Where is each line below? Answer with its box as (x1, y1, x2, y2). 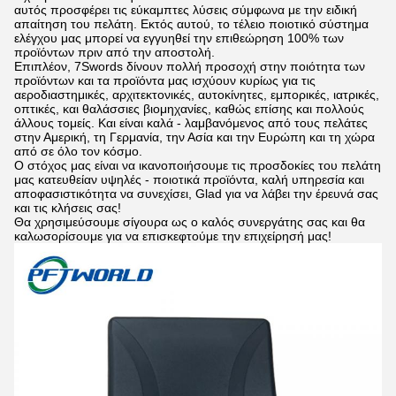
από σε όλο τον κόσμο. (14, 144, 142, 158)
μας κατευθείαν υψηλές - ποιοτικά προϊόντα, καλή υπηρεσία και (14, 172, 364, 187)
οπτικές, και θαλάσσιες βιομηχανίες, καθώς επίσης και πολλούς (14, 102, 364, 116)
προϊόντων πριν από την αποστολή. (14, 45, 215, 59)
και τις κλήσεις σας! (14, 201, 121, 215)
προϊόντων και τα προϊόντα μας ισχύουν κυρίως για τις (14, 73, 316, 88)
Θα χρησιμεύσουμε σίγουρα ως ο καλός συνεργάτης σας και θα (14, 215, 365, 229)
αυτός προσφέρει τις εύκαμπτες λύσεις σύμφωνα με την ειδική (14, 3, 357, 17)
